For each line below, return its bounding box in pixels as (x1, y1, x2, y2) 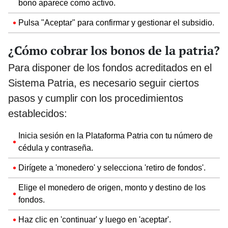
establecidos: (8, 107, 67, 120)
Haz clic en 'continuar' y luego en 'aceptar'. (18, 214, 171, 224)
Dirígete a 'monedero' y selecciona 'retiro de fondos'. (18, 162, 206, 173)
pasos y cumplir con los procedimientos (8, 92, 183, 104)
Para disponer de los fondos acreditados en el (8, 61, 212, 74)
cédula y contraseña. (18, 142, 93, 153)
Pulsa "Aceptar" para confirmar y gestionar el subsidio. (18, 17, 214, 27)
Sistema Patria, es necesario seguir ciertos (8, 76, 199, 89)
